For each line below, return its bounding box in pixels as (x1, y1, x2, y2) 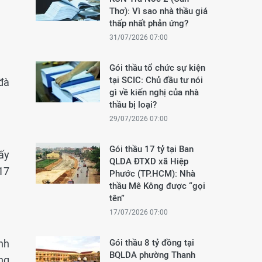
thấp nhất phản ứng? (109, 18, 188, 28)
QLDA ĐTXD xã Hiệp (109, 156, 188, 166)
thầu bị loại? (109, 99, 157, 109)
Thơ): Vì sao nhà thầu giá (109, 6, 208, 16)
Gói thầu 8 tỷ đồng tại (109, 237, 194, 247)
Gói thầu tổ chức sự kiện (109, 63, 205, 73)
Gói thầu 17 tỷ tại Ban (109, 144, 194, 154)
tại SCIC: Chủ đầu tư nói (109, 75, 203, 85)
